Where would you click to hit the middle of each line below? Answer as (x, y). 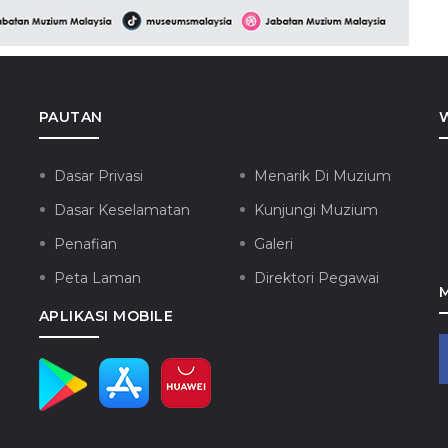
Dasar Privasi (98, 175)
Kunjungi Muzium (315, 209)
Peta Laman (97, 277)
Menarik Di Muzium (322, 175)
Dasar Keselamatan (121, 209)
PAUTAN (70, 116)
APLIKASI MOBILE (106, 315)
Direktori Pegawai (316, 277)
